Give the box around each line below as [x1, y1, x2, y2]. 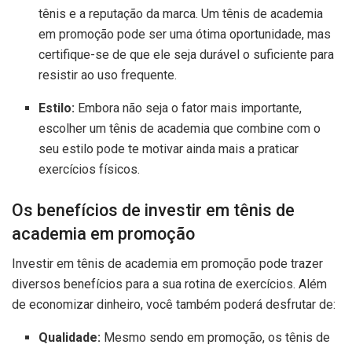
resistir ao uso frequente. [38, 67, 178, 82]
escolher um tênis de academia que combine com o [38, 120, 321, 136]
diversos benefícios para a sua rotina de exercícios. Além [12, 277, 327, 292]
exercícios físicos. [38, 161, 141, 177]
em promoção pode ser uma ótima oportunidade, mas [38, 26, 332, 42]
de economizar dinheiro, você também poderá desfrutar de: [12, 297, 335, 313]
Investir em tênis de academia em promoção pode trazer [12, 256, 323, 272]
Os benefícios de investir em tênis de [12, 200, 295, 220]
